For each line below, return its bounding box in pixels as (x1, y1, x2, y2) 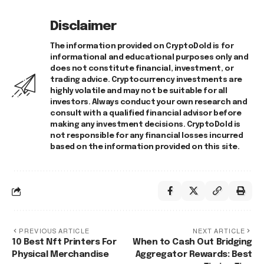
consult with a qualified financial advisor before (50, 110, 242, 118)
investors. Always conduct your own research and (50, 98, 247, 107)
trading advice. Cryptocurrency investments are (50, 76, 242, 84)
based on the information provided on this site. (50, 143, 240, 151)
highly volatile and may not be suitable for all (50, 87, 227, 95)
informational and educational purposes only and (50, 54, 249, 62)
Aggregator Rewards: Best (135, 250, 252, 260)
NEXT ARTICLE (192, 227, 245, 235)
